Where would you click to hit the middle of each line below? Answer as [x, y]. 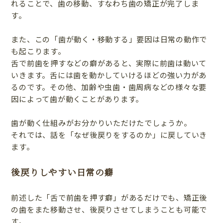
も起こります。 [38, 51]
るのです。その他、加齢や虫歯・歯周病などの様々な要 [109, 87]
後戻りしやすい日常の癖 [62, 172]
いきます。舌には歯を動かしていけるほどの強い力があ [109, 75]
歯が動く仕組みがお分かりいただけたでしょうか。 [101, 122]
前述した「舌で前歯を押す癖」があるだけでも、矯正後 [109, 197]
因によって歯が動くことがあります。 [77, 99]
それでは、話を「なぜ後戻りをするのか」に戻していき [109, 134]
